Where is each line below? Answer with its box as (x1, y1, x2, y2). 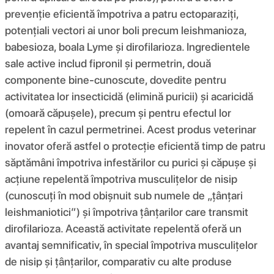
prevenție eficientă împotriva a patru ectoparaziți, (5, 7, 239, 20)
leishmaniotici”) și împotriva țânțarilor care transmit (5, 205, 248, 218)
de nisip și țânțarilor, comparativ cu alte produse (5, 254, 232, 268)
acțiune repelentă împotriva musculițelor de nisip (5, 172, 237, 185)
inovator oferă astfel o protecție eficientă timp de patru (5, 139, 265, 152)
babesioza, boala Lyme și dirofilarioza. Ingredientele (5, 40, 250, 53)
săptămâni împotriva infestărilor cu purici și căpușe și (5, 155, 256, 169)
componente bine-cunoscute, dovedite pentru (5, 73, 226, 86)
